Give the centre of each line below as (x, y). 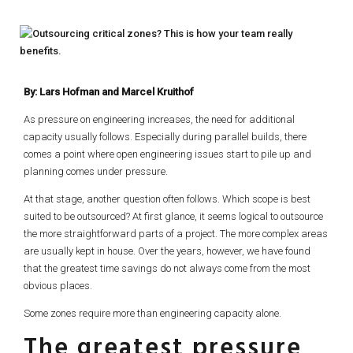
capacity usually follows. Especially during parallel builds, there (165, 137)
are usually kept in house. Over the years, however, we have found (167, 251)
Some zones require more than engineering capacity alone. (152, 313)
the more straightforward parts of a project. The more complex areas (176, 234)
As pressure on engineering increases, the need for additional (159, 119)
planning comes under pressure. (96, 171)
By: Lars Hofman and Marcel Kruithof (109, 92)
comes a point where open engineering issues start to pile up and (167, 154)
